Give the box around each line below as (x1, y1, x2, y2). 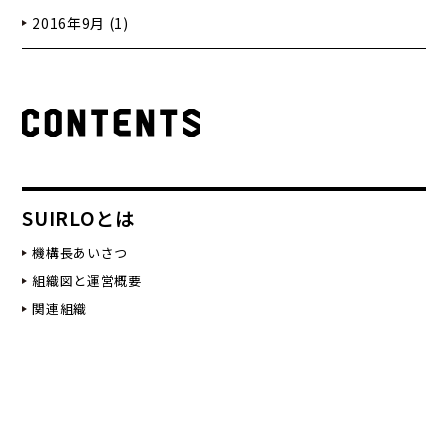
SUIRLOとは (22, 204, 135, 232)
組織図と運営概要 (32, 271, 142, 291)
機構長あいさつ (32, 243, 128, 263)
